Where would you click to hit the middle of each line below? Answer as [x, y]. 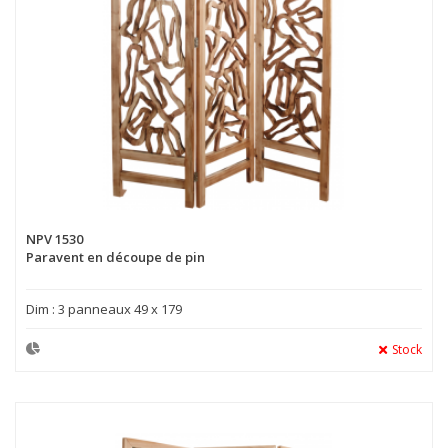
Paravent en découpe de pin [115, 256]
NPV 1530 [54, 238]
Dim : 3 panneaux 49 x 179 [104, 308]
